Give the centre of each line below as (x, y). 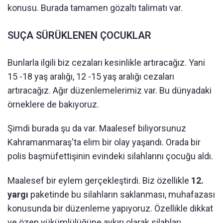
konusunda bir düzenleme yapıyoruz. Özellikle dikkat (110, 208)
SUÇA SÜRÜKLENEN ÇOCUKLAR (79, 35)
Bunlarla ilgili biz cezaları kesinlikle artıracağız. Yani (106, 62)
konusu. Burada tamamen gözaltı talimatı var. (95, 7)
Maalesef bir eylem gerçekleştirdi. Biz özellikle (99, 180)
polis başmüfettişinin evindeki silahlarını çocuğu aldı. (110, 156)
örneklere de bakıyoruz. (53, 104)
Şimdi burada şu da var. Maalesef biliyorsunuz (97, 128)
